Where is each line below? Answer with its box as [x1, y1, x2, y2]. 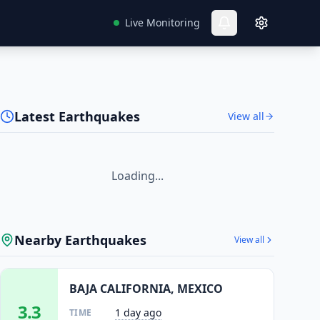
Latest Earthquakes [14, 108, 140, 125]
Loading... [111, 168, 164, 184]
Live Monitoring [125, 16, 200, 29]
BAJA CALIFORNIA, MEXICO [69, 281, 223, 296]
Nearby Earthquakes [14, 231, 146, 249]
